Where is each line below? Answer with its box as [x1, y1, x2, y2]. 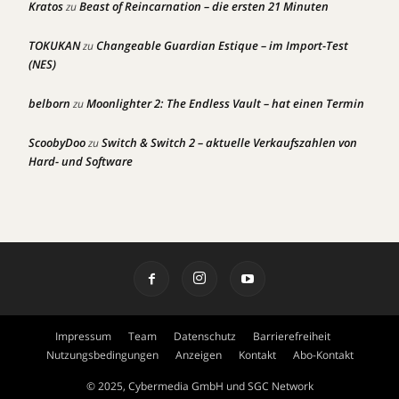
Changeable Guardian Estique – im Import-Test [96, 37, 348, 53]
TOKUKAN [28, 37, 80, 53]
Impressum [54, 329, 111, 344]
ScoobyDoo [28, 134, 85, 151]
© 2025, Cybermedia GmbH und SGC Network [85, 379, 313, 394]
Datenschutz [173, 329, 236, 344]
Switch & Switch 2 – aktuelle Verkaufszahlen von [102, 134, 357, 151]
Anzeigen [175, 347, 222, 362]
